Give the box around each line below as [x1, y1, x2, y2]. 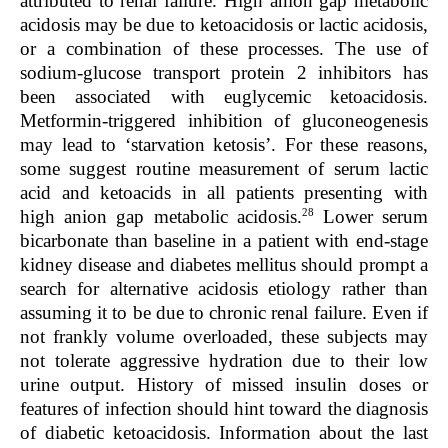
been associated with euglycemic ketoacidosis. [20, 85, 428, 107]
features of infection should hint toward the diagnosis [20, 398, 428, 420]
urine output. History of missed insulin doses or [20, 374, 428, 396]
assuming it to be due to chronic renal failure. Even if [20, 302, 428, 324]
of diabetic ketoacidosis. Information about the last [20, 422, 428, 444]
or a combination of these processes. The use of [20, 37, 428, 59]
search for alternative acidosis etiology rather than [20, 278, 428, 300]
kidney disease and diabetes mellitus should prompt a [20, 254, 428, 276]
